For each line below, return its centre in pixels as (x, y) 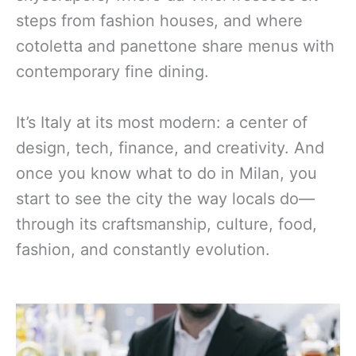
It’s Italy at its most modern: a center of (162, 123)
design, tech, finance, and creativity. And (170, 148)
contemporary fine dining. (112, 72)
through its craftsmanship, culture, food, (166, 224)
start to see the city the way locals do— (165, 199)
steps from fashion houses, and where (159, 21)
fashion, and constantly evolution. (145, 250)
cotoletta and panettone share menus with (175, 46)
